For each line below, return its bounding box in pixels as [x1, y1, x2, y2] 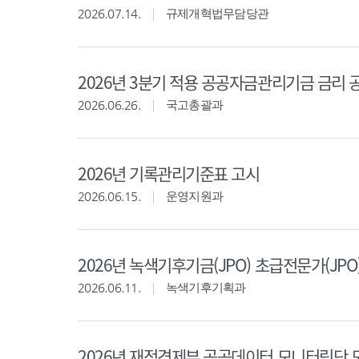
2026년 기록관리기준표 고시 [78, 161, 260, 185]
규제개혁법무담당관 [165, 6, 268, 20]
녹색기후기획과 [165, 280, 246, 294]
